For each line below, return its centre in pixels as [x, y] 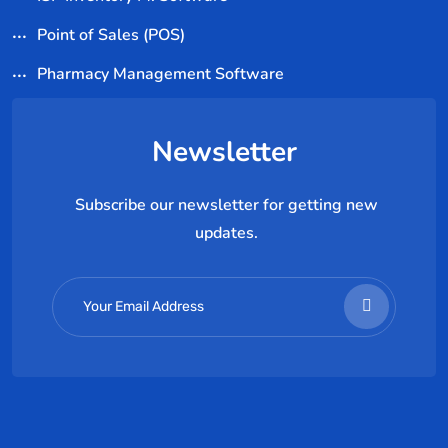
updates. [226, 232]
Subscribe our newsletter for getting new [226, 204]
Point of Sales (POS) [111, 34]
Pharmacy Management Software [160, 73]
